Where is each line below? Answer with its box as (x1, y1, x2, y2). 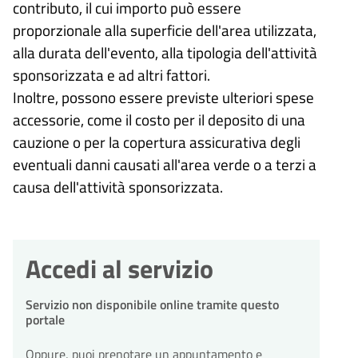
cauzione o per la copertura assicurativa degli (13, 129, 300, 153)
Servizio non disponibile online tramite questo (26, 294, 279, 314)
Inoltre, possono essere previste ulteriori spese (13, 85, 314, 109)
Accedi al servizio (26, 249, 213, 288)
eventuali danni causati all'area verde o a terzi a (13, 152, 316, 176)
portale (26, 309, 65, 329)
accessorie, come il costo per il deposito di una (13, 107, 305, 131)
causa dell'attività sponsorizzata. (13, 174, 223, 198)
